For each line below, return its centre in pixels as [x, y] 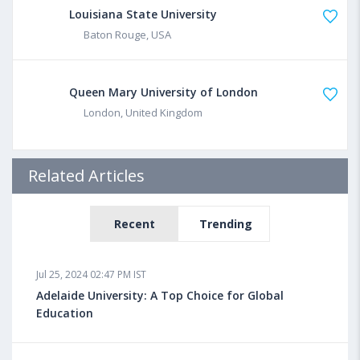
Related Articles [86, 175]
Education [65, 313]
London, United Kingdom [143, 112]
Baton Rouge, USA [127, 34]
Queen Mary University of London [164, 92]
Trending [225, 223]
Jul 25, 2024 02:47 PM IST [91, 274]
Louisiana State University [143, 14]
